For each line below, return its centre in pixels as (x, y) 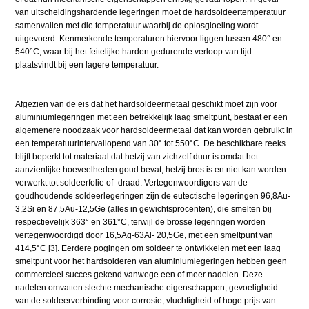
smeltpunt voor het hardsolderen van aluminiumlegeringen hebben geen (151, 261)
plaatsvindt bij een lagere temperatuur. (87, 64)
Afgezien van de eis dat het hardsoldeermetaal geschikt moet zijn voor (147, 104)
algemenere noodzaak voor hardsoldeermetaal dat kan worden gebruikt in (154, 130)
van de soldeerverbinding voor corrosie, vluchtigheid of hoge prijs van (146, 300)
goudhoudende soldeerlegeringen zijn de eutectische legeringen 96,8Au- (153, 196)
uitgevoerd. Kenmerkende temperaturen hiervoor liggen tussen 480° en (149, 38)
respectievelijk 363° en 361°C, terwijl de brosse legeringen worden (141, 222)
